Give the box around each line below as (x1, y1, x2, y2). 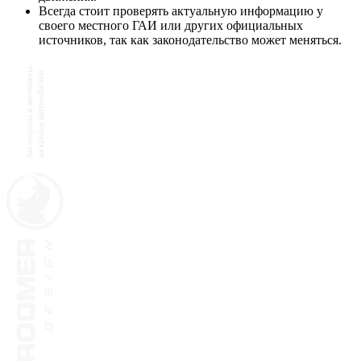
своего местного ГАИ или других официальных (39, 18, 303, 32)
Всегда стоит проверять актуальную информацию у (39, 3, 323, 18)
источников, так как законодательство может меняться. (39, 32, 342, 47)
